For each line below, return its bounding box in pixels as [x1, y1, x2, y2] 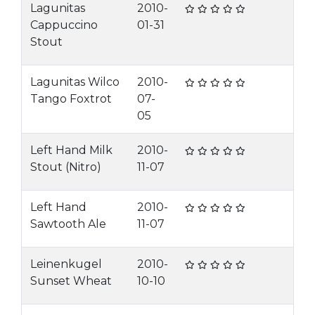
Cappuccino [30, 18, 98, 32]
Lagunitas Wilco [30, 75, 120, 89]
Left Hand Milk [30, 143, 112, 157]
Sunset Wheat [30, 274, 112, 288]
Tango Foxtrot [30, 92, 112, 105]
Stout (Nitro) [30, 160, 101, 174]
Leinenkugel [30, 257, 102, 271]
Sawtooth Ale [30, 217, 106, 231]
